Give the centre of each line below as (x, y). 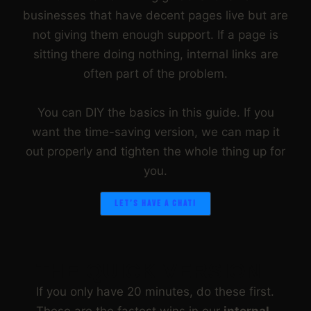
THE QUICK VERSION (149, 271)
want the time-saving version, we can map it (155, 132)
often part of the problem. (155, 73)
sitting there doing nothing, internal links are (155, 54)
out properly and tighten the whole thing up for (155, 151)
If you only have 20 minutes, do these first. (155, 291)
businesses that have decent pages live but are (155, 15)
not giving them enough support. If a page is (155, 34)
